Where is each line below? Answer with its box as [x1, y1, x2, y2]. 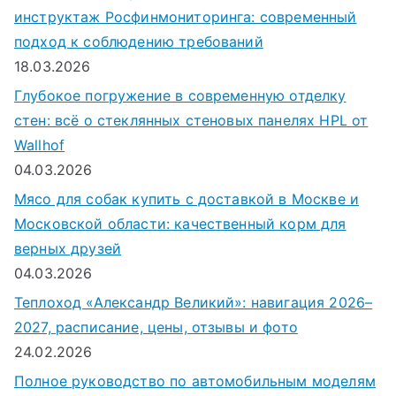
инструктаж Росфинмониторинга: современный [14, 8, 357, 27]
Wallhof [14, 136, 65, 155]
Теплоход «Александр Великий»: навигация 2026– [14, 293, 373, 312]
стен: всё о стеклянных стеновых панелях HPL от [14, 111, 369, 130]
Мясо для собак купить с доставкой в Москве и [14, 190, 360, 209]
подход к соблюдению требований [14, 33, 263, 51]
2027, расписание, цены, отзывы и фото [14, 318, 298, 337]
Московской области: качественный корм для [14, 215, 346, 233]
